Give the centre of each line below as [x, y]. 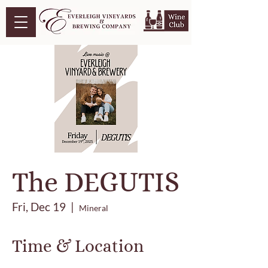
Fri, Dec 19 [39, 207]
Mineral [94, 208]
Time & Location [78, 246]
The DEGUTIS [96, 182]
